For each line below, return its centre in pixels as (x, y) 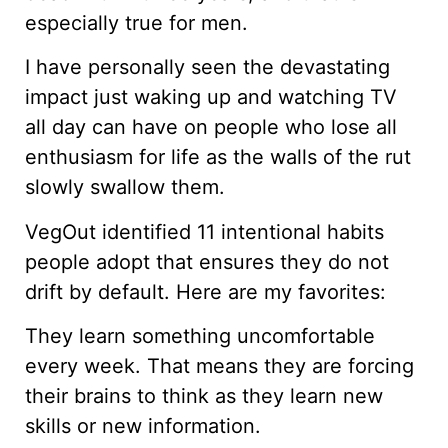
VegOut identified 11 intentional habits (204, 231)
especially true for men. (136, 23)
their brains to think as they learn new (204, 396)
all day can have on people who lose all (211, 127)
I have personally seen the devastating (207, 67)
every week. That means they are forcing (219, 366)
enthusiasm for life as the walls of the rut (218, 157)
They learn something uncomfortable (200, 336)
